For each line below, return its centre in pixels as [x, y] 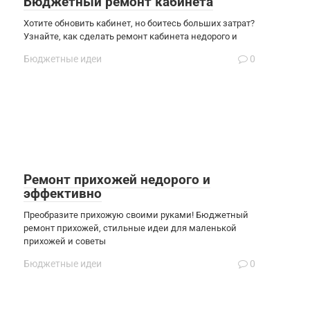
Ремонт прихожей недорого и [117, 179]
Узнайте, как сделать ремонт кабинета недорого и [130, 36]
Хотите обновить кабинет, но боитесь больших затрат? [139, 23]
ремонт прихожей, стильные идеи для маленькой [130, 228]
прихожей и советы [65, 241]
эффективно [63, 193]
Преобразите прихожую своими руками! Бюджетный [136, 215]
